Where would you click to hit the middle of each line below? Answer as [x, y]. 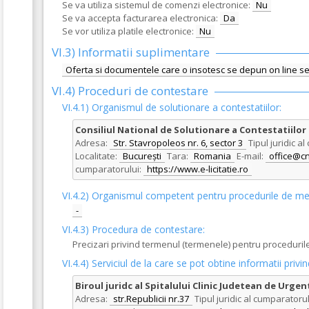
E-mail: [250, 156]
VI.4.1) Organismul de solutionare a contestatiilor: [172, 107]
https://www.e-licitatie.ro [198, 169]
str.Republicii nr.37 [151, 299]
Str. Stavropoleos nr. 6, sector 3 [178, 143]
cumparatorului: [108, 169]
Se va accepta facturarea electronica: [140, 18]
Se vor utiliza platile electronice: [128, 31]
